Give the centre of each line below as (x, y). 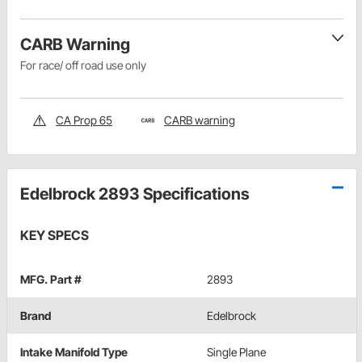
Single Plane (236, 352)
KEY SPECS (55, 236)
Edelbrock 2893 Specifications (135, 194)
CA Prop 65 (84, 120)
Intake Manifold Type (74, 352)
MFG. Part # (51, 280)
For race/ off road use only (83, 65)
